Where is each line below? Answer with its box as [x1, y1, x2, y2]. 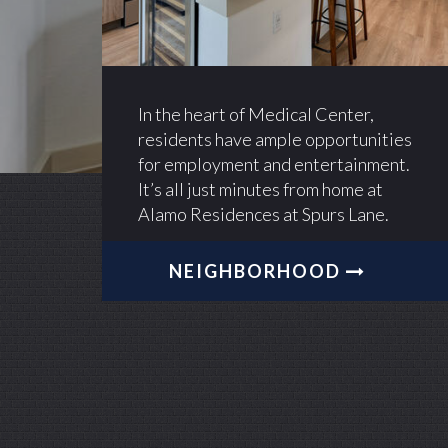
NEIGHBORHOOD [169, 260, 347, 283]
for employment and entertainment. [138, 153, 410, 176]
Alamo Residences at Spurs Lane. [138, 203, 389, 226]
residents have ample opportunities [138, 128, 412, 151]
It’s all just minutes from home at [138, 178, 383, 201]
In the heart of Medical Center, [138, 103, 374, 126]
